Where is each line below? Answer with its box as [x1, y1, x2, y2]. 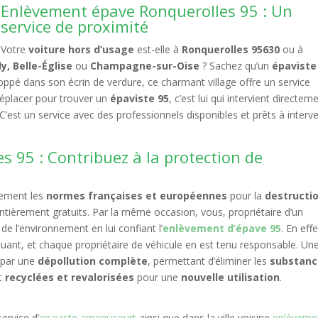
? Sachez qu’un [199, 59, 273, 72]
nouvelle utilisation [181, 270, 280, 284]
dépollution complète [38, 254, 148, 268]
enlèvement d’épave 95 [163, 221, 282, 235]
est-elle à [134, 43, 182, 56]
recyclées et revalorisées [5, 270, 135, 284]
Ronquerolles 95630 [182, 43, 280, 56]
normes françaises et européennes [46, 189, 228, 202]
